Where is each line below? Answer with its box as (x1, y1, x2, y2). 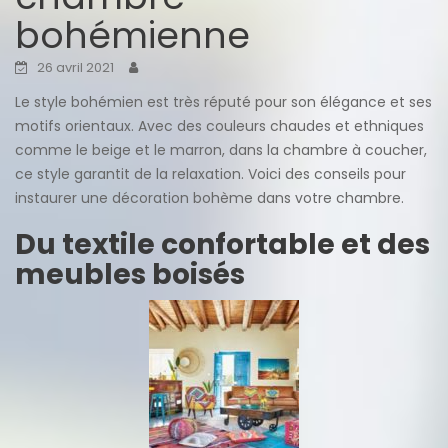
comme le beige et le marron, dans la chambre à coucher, (15, 139, 427, 160)
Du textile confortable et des (15, 224, 430, 264)
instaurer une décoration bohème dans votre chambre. (15, 187, 404, 208)
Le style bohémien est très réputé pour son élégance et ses (15, 91, 432, 112)
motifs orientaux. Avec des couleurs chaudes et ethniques (15, 115, 424, 136)
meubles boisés (15, 254, 245, 294)
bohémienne (15, 9, 250, 61)
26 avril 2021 (37, 57, 114, 77)
